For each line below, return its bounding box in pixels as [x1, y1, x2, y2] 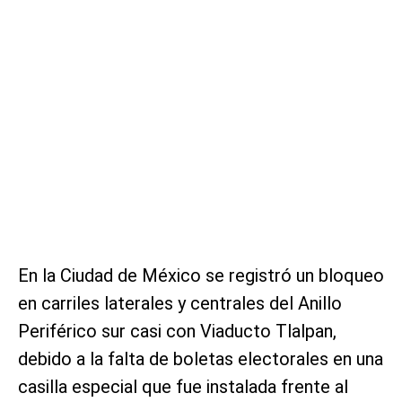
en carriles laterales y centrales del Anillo [18, 293, 342, 315]
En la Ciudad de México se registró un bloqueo [18, 265, 384, 287]
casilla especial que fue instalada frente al [18, 376, 348, 398]
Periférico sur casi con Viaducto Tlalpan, [18, 320, 336, 343]
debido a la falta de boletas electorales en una [18, 348, 383, 371]
